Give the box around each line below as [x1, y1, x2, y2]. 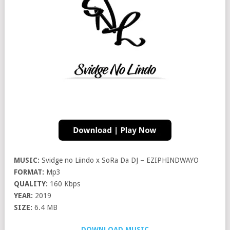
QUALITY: [14, 180, 48, 188]
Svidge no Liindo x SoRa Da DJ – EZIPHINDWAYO [40, 156, 199, 165]
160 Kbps [48, 180, 80, 188]
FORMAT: [14, 168, 44, 177]
